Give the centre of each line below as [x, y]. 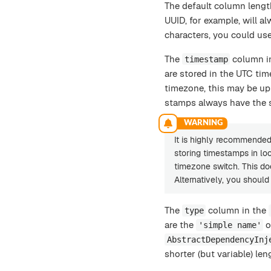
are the [180, 224]
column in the [237, 210]
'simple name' [230, 225]
